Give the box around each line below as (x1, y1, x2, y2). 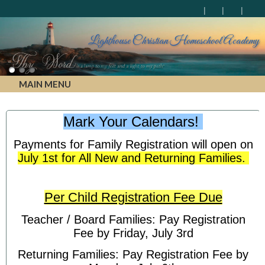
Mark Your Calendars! (63, 113, 203, 130)
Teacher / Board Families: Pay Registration (21, 212, 245, 226)
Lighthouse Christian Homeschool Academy (88, 34, 259, 49)
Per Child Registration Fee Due (44, 189, 222, 205)
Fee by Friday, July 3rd (73, 226, 193, 240)
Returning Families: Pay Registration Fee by (18, 248, 248, 261)
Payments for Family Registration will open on (13, 137, 253, 151)
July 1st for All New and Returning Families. (17, 151, 249, 164)
